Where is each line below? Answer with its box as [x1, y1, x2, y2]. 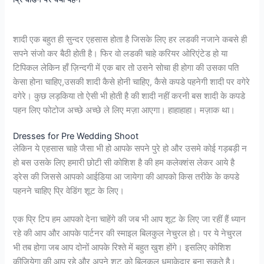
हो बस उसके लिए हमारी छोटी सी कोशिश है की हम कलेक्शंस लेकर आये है [13, 157, 235, 169]
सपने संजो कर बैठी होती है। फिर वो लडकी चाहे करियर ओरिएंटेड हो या [13, 48, 228, 60]
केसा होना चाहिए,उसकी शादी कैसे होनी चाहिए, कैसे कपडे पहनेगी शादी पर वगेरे [13, 77, 250, 88]
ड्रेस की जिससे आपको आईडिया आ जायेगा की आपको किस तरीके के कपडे [13, 171, 240, 183]
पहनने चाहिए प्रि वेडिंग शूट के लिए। [13, 186, 125, 197]
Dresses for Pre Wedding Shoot [13, 131, 139, 142]
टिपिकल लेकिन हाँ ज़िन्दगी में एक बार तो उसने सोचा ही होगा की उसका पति [13, 62, 239, 74]
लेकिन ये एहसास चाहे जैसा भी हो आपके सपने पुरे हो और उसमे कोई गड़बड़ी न [13, 143, 247, 154]
